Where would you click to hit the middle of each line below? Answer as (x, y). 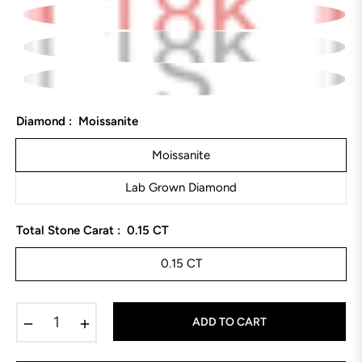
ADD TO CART (229, 322)
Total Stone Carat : (70, 230)
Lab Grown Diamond (181, 187)
